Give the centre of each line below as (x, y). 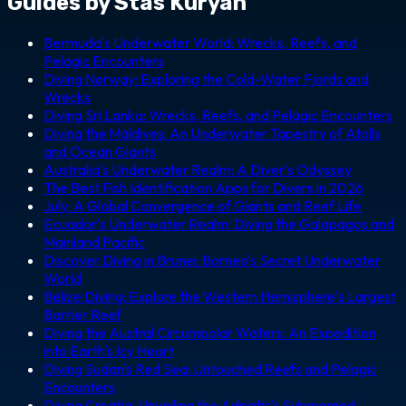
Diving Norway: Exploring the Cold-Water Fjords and (206, 78)
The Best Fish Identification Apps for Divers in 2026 (203, 187)
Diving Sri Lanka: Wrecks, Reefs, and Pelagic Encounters (218, 115)
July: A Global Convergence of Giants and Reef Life (203, 205)
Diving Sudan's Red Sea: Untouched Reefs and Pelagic (210, 368)
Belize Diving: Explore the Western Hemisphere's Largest (220, 296)
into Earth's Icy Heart (109, 350)
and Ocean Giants (100, 151)
